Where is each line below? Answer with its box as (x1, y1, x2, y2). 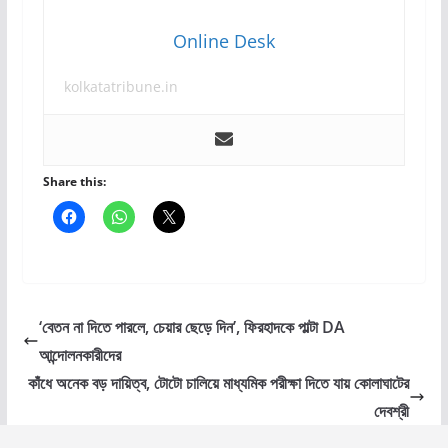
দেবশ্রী (374, 400, 410, 422)
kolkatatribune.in (63, 77, 178, 96)
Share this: (42, 173, 106, 190)
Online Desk (172, 29, 275, 53)
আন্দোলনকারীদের (38, 344, 121, 366)
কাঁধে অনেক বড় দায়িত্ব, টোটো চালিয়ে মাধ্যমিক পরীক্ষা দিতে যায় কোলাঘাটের (28, 372, 410, 394)
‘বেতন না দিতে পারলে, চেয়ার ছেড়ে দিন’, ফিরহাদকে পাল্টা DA (38, 316, 345, 338)
